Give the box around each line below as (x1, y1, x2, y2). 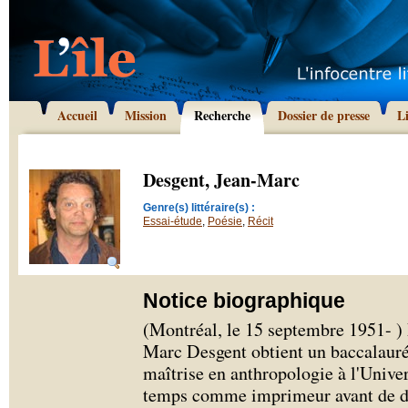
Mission (125, 106, 167, 125)
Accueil (57, 106, 97, 125)
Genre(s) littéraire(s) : (143, 201, 255, 214)
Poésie (208, 215, 242, 228)
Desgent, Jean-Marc (143, 167, 300, 193)
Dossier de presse (278, 106, 370, 125)
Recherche (194, 106, 250, 125)
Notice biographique (143, 289, 345, 312)
